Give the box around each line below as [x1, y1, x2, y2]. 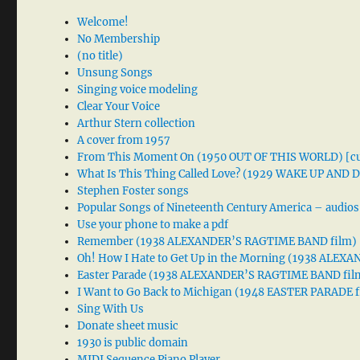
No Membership [77, 32, 161, 47]
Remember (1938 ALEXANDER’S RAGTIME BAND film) [77, 235, 358, 249]
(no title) [77, 49, 124, 63]
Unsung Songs [77, 66, 153, 80]
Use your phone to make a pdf [77, 218, 229, 232]
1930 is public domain [77, 336, 189, 350]
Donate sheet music [77, 319, 179, 333]
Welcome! [77, 15, 129, 30]
